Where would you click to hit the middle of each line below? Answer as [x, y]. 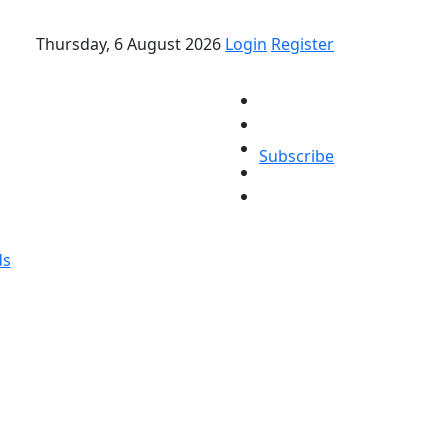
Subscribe [296, 156]
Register [302, 44]
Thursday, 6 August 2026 [128, 44]
